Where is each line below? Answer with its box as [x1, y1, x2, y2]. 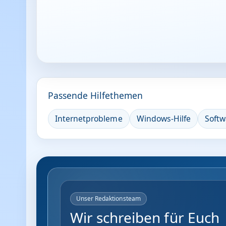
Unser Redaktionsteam [76, 194, 141, 203]
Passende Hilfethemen [48, 89, 143, 102]
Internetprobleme [55, 113, 123, 125]
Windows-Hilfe [136, 113, 191, 125]
